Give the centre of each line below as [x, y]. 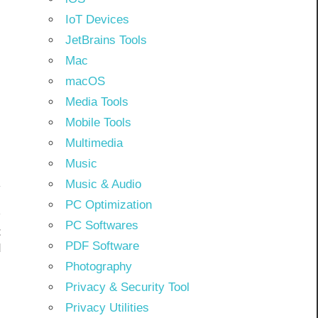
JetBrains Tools [106, 40]
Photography [98, 267]
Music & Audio [103, 185]
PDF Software [102, 246]
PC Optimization [108, 205]
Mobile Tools [98, 123]
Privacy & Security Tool [127, 287]
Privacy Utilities [107, 308]
